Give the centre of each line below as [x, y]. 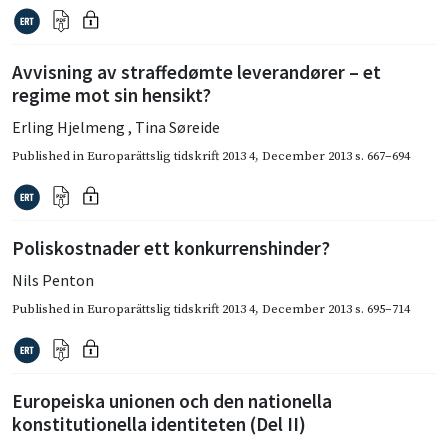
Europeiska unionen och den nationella [172, 400]
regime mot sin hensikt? [111, 94]
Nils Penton [53, 279]
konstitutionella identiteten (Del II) [159, 423]
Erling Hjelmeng [70, 126]
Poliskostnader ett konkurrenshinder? [171, 247]
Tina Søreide [177, 126]
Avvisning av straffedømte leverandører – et [196, 71]
